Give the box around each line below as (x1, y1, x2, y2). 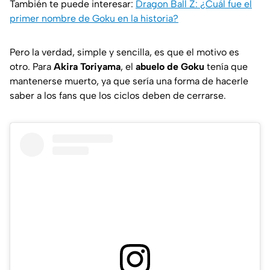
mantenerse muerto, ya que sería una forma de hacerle (10, 75, 248, 87)
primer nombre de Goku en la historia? (10, 12, 178, 24)
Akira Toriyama (54, 60, 121, 72)
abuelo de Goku (136, 60, 204, 72)
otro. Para (10, 60, 54, 72)
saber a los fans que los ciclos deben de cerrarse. (10, 89, 226, 101)
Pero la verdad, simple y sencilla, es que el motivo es (10, 46, 239, 58)
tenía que (204, 60, 248, 72)
